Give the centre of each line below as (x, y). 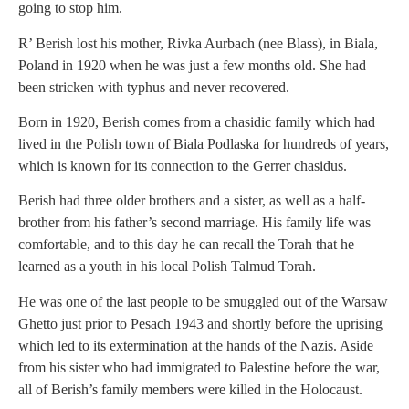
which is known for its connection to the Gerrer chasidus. (183, 166)
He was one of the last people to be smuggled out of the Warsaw (203, 301)
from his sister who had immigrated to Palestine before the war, (199, 367)
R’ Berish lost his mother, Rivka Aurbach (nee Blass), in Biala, (198, 43)
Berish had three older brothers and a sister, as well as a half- (192, 201)
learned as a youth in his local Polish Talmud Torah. (167, 267)
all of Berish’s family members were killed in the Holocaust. (190, 389)
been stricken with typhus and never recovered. (154, 87)
